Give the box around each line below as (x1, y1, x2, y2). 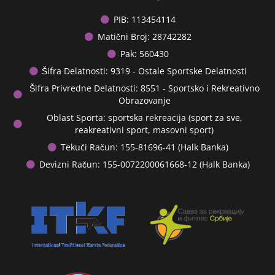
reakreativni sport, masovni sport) (75, 124, 214, 136)
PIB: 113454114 (113, 14, 176, 26)
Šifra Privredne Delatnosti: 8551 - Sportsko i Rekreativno (29, 82, 260, 95)
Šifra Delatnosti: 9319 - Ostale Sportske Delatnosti (42, 65, 247, 77)
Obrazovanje (118, 95, 171, 107)
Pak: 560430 (120, 48, 169, 60)
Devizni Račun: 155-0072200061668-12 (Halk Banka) (39, 158, 250, 171)
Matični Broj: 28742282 (97, 31, 192, 43)
